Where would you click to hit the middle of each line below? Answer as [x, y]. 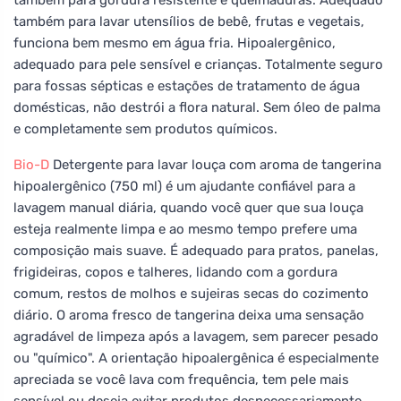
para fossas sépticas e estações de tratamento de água [187, 85]
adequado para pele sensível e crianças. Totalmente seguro [198, 64]
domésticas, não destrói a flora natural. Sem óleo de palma [197, 107]
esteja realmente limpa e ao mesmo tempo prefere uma [185, 229]
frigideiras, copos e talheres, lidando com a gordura [175, 272]
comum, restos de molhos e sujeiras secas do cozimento [191, 293]
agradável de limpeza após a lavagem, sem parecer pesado [196, 336]
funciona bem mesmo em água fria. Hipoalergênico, [175, 43]
